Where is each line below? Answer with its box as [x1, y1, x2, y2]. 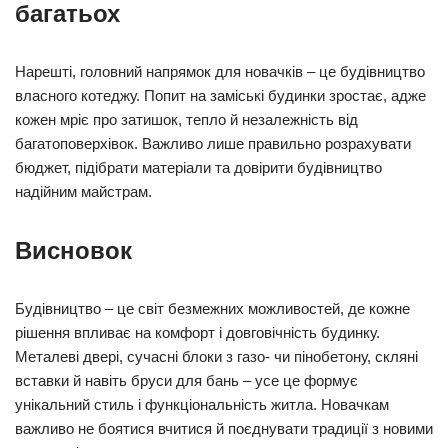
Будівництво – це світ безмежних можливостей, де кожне [15, 300, 410, 317]
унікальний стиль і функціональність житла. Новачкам [15, 396, 389, 413]
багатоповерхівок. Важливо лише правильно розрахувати [15, 135, 411, 152]
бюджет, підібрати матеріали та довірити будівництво [15, 159, 382, 176]
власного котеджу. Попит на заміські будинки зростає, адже [15, 87, 426, 104]
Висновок [15, 237, 132, 264]
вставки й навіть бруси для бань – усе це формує [15, 372, 358, 389]
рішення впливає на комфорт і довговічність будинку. [15, 324, 380, 341]
